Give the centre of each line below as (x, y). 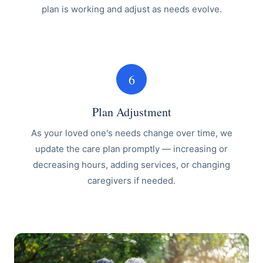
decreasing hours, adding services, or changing (131, 165)
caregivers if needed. (131, 181)
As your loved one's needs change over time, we (131, 133)
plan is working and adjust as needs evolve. (131, 9)
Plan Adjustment (131, 112)
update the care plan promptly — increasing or (131, 149)
